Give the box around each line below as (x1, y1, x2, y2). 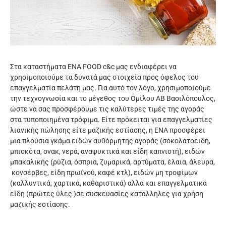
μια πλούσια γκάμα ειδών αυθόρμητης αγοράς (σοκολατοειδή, (10, 137, 210, 145)
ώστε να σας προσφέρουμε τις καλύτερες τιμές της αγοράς (10, 105, 204, 113)
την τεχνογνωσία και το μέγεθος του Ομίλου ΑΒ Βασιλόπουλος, (10, 94, 215, 102)
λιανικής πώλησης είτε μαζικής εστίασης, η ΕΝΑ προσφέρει (10, 126, 205, 134)
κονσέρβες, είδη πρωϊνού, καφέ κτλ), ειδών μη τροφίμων (10, 168, 198, 177)
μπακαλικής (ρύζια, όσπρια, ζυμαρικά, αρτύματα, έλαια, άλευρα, (10, 158, 215, 166)
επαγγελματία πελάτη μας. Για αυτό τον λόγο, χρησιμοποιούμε (10, 84, 211, 92)
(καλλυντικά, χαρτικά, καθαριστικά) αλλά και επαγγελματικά (10, 179, 207, 187)
